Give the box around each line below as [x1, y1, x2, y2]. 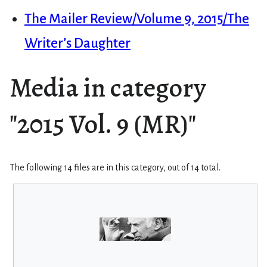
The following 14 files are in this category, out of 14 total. [10, 163, 221, 173]
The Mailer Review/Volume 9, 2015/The [24, 11, 249, 27]
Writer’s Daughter [24, 36, 131, 51]
